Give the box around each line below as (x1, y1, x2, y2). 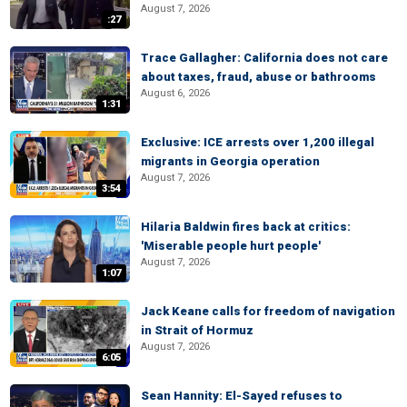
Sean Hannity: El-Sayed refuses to (141, 389, 342, 402)
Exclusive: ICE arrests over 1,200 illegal (141, 135, 374, 149)
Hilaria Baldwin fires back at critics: (141, 220, 351, 233)
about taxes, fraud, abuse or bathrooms (141, 70, 376, 84)
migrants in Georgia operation (141, 154, 320, 168)
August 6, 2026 (141, 87, 210, 99)
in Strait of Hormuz (141, 323, 253, 337)
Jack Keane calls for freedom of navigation (141, 304, 395, 318)
